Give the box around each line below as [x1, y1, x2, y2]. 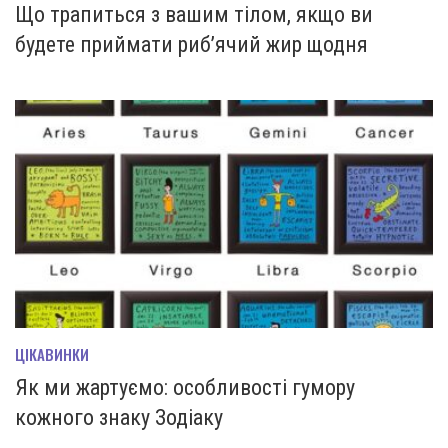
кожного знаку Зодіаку [15, 404, 223, 430]
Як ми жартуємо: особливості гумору [15, 374, 355, 400]
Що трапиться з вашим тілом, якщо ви [15, 2, 373, 28]
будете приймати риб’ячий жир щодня [15, 32, 368, 58]
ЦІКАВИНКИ [15, 342, 89, 365]
